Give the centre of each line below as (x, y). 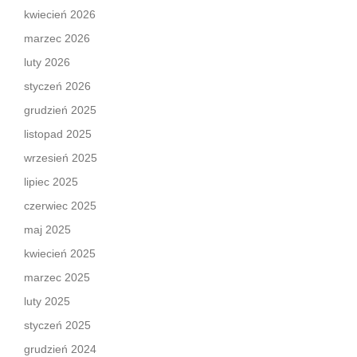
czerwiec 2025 (60, 205)
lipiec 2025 (51, 181)
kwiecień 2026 (60, 14)
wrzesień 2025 (61, 157)
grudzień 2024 (60, 349)
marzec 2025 (57, 277)
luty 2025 (47, 301)
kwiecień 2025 (60, 253)
